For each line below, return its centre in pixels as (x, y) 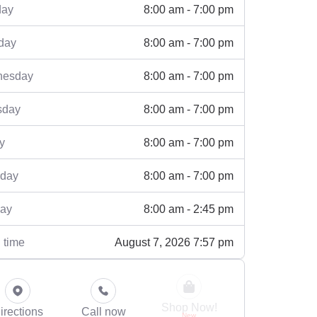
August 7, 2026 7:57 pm (174, 242)
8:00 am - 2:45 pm (189, 208)
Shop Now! (189, 307)
